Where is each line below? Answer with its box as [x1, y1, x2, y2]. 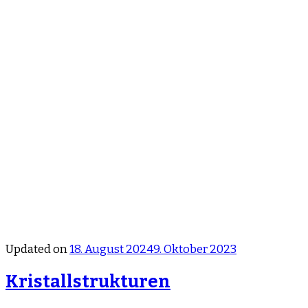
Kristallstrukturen [5, 270, 170, 292]
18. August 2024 [69, 241, 153, 256]
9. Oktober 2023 [153, 241, 236, 256]
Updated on [5, 241, 69, 256]
